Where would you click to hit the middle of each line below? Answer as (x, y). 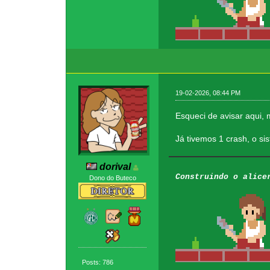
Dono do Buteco (112, 178)
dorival (115, 167)
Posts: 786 (98, 262)
